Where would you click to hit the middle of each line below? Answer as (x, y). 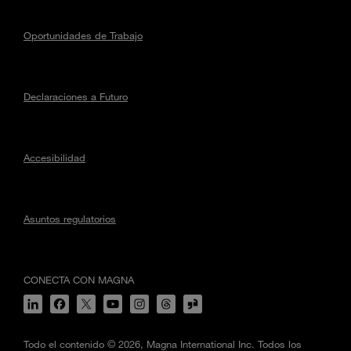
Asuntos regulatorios (70, 219)
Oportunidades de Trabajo (83, 36)
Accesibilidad (54, 158)
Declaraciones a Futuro (76, 97)
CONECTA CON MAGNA (79, 280)
